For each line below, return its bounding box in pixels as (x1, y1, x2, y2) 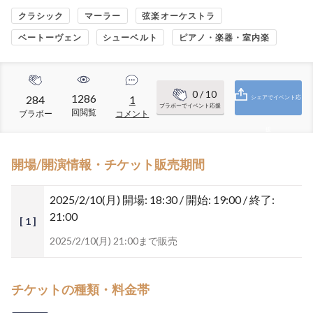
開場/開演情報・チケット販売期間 (11, 156, 205, 172)
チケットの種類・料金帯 (11, 282, 150, 297)
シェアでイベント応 (251, 93, 302, 101)
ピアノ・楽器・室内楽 (178, 32, 270, 43)
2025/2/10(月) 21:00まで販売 (50, 235, 177, 247)
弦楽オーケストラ (142, 10, 216, 21)
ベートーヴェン (17, 32, 82, 43)
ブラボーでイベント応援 (159, 101, 221, 109)
